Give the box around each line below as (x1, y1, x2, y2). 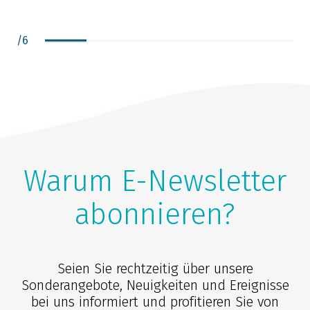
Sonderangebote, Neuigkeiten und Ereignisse (21, 276, 289, 293)
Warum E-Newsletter (24, 163, 286, 199)
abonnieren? (75, 197, 235, 232)
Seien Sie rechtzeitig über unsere (57, 259, 253, 277)
